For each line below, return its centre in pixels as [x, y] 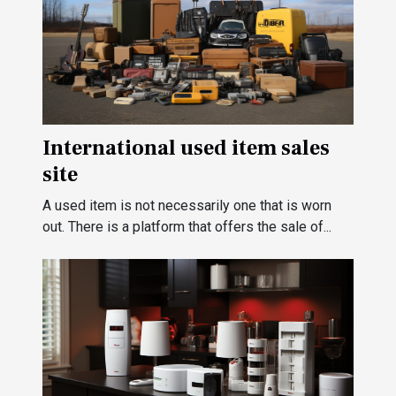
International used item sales [186, 148]
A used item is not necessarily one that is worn [187, 205]
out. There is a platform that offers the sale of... [187, 226]
